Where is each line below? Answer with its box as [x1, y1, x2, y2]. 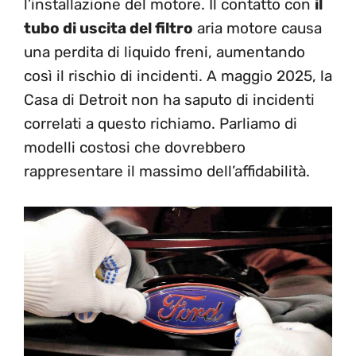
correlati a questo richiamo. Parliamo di [24, 114, 297, 133]
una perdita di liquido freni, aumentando [24, 43, 305, 62]
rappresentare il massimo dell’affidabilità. [24, 162, 310, 181]
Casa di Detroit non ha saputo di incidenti [24, 91, 315, 110]
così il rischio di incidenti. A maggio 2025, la [24, 67, 332, 86]
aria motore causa [193, 19, 322, 38]
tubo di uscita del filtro [24, 19, 193, 38]
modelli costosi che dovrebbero [24, 138, 246, 157]
